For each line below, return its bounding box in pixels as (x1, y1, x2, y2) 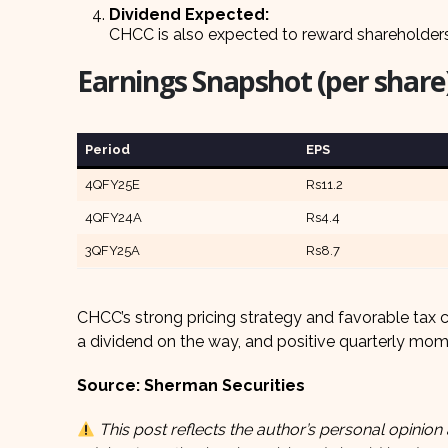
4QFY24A (84, 210, 142, 226)
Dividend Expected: (109, 5, 269, 25)
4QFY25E (84, 177, 140, 193)
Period (84, 142, 130, 158)
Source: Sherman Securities (77, 376, 305, 396)
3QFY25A (84, 243, 140, 259)
